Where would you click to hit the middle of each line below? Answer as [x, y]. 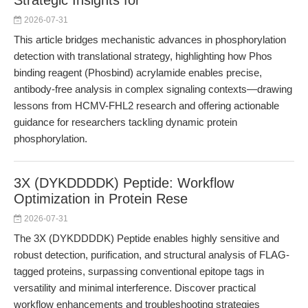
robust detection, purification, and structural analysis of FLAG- [152, 255]
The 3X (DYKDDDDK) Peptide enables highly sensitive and [146, 238]
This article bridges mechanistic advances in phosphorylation [150, 40]
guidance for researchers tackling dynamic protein [125, 122]
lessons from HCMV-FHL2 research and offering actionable [146, 106]
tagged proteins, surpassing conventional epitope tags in [139, 271]
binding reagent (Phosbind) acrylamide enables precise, [138, 73]
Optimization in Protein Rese [101, 199]
